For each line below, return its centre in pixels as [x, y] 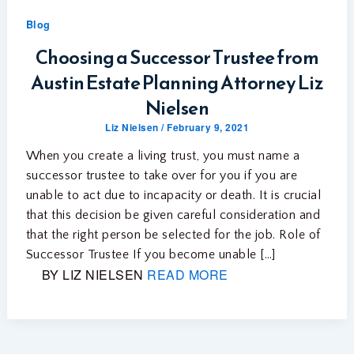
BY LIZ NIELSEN [92, 274]
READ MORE [188, 274]
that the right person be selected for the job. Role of [173, 234]
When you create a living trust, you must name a [163, 155]
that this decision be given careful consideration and [173, 215]
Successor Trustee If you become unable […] [151, 254]
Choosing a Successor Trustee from [177, 57]
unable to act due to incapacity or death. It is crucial [173, 195]
